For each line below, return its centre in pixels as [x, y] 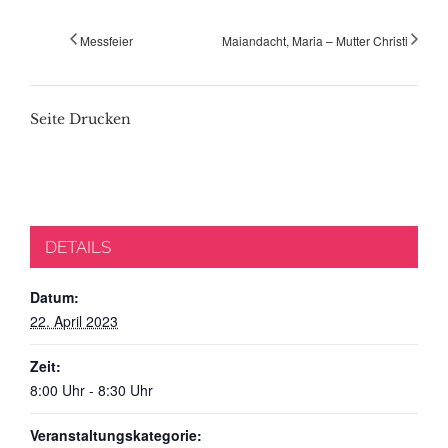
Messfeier [106, 40]
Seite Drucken [80, 118]
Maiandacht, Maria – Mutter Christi [315, 40]
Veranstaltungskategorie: [116, 434]
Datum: [54, 296]
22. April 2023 [74, 320]
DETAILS [78, 246]
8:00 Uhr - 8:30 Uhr [91, 389]
